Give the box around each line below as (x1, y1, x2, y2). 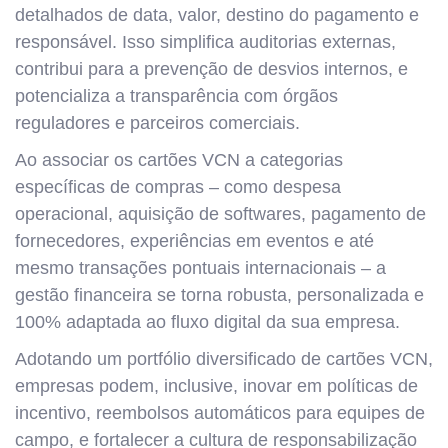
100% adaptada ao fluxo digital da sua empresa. (15, 312, 400, 332)
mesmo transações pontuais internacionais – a (15, 258, 386, 278)
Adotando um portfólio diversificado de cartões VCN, (15, 349, 433, 369)
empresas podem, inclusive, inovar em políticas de (15, 376, 418, 396)
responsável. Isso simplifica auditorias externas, (15, 32, 396, 52)
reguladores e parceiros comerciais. (15, 113, 300, 133)
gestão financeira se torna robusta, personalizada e (15, 285, 424, 305)
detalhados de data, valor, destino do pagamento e (15, 5, 419, 25)
